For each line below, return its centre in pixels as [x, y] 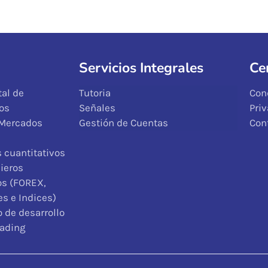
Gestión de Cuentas [124, 123]
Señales [97, 108]
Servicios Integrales [141, 68]
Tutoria [95, 93]
